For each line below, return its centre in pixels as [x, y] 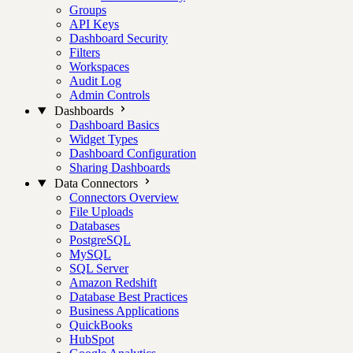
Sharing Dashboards [120, 167]
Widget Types [104, 139]
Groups [88, 10]
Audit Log [95, 81]
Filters [85, 52]
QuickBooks [101, 325]
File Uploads [101, 212]
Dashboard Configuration [133, 153]
